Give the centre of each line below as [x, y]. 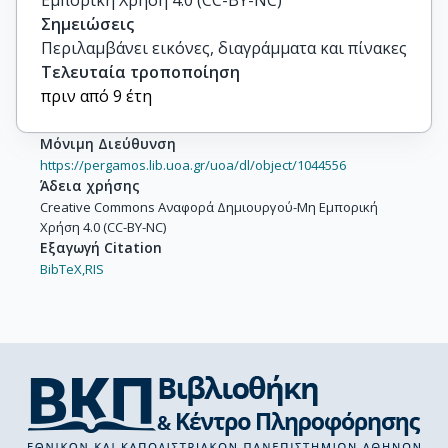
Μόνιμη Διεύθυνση [108, 144]
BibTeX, [62, 269]
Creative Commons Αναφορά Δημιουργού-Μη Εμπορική [209, 207]
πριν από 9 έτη [96, 96]
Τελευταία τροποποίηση [140, 72]
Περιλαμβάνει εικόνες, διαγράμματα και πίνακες [224, 48]
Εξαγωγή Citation [101, 248]
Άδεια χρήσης [90, 186]
